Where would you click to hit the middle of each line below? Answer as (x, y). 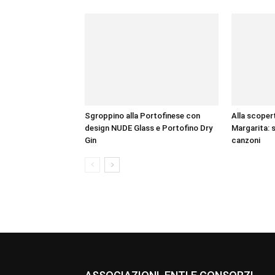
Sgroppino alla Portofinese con (142, 116)
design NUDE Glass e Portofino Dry (149, 128)
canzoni (246, 140)
